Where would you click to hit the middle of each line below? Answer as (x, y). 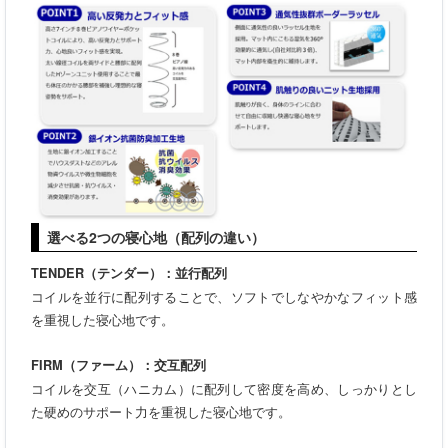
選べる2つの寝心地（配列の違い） (156, 236)
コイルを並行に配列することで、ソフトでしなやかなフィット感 (224, 296)
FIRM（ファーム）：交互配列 (118, 364)
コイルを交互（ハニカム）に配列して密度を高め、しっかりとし (224, 388)
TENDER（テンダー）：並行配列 (129, 272)
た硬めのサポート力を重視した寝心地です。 (161, 411)
